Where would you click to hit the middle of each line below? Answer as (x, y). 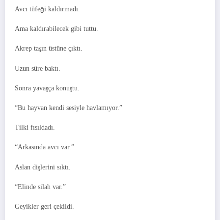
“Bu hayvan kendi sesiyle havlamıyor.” (69, 108)
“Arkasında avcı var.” (44, 147)
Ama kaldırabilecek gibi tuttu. (56, 29)
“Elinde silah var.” (40, 187)
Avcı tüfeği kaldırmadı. (47, 9)
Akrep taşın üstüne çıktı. (49, 49)
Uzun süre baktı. (38, 68)
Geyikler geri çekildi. (44, 206)
